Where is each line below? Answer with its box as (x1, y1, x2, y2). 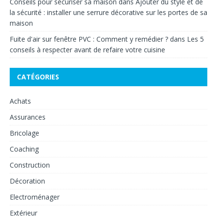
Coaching (10, 144, 39, 154)
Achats (10, 96, 31, 106)
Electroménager (10, 192, 60, 201)
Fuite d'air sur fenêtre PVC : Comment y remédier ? (10, 34, 168, 44)
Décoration (10, 176, 45, 186)
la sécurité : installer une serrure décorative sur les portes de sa (10, 7, 207, 17)
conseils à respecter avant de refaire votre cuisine (10, 45, 165, 54)
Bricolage (10, 128, 39, 138)
